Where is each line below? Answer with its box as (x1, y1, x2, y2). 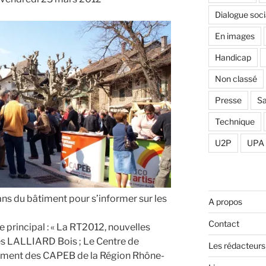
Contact (208, 218, 239, 229)
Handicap (214, 52, 251, 63)
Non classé (214, 74, 257, 84)
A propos (208, 197, 242, 207)
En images (214, 31, 255, 42)
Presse (214, 95, 242, 106)
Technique (214, 116, 255, 127)
